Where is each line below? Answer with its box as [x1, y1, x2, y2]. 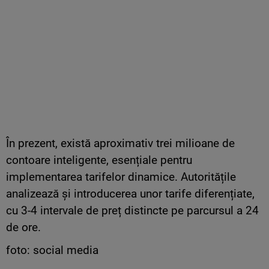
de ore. [6, 220, 41, 235]
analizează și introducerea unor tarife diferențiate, [6, 187, 255, 201]
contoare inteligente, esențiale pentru [6, 153, 192, 168]
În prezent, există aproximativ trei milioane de [6, 136, 235, 151]
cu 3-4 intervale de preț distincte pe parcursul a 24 [6, 204, 259, 218]
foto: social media [6, 243, 98, 258]
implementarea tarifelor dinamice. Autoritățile [6, 170, 236, 184]
